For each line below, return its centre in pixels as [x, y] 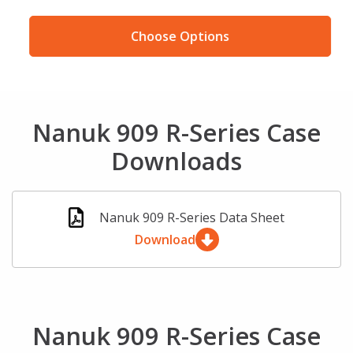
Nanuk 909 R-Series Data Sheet [192, 217]
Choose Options [176, 37]
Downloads [176, 161]
